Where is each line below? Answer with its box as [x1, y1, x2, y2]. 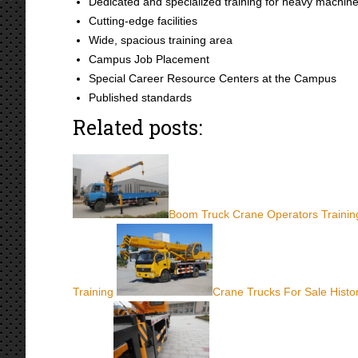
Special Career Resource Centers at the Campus [89, 72, 336, 85]
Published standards [89, 91, 192, 104]
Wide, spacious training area [89, 34, 233, 46]
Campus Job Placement [89, 53, 209, 66]
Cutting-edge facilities [89, 14, 197, 27]
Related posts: [73, 114, 202, 141]
